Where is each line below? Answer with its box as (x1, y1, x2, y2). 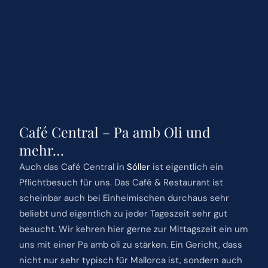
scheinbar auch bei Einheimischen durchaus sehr (19, 191, 229, 204)
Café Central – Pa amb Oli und (19, 122, 210, 141)
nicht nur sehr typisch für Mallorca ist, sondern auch (19, 254, 242, 266)
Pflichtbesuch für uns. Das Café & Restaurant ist (19, 176, 223, 188)
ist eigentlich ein (150, 160, 223, 173)
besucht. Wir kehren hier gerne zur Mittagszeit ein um (19, 223, 248, 235)
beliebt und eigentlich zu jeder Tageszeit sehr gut (19, 207, 227, 220)
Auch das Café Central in (19, 160, 127, 173)
